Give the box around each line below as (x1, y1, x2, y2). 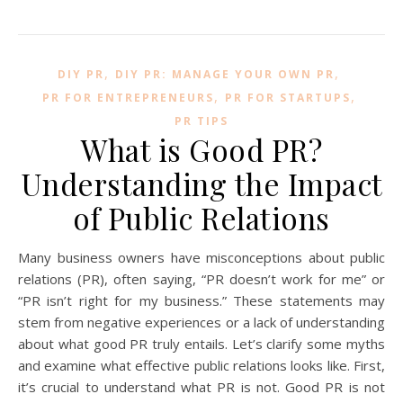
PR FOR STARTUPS (224, 89, 351, 105)
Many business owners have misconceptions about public (18, 247, 30, 266)
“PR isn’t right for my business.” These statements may (18, 291, 385, 309)
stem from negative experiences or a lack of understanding (18, 312, 385, 331)
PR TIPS (175, 112, 228, 129)
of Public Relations (73, 197, 330, 237)
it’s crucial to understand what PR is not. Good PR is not (18, 377, 385, 396)
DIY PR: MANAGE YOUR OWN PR (115, 66, 335, 82)
